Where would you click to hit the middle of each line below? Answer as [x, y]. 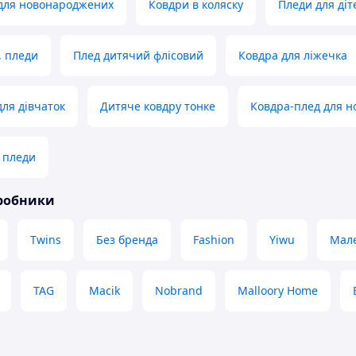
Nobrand [179, 291]
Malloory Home [278, 291]
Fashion [214, 240]
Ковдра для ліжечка [293, 56]
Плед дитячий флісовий [138, 56]
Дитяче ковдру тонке [158, 106]
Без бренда [127, 240]
